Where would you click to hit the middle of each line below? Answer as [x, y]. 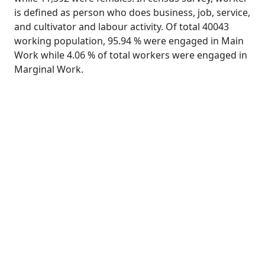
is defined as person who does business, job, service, [132, 12]
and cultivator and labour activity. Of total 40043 [122, 27]
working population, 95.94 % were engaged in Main [129, 41]
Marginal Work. [49, 69]
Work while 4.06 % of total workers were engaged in [131, 55]
